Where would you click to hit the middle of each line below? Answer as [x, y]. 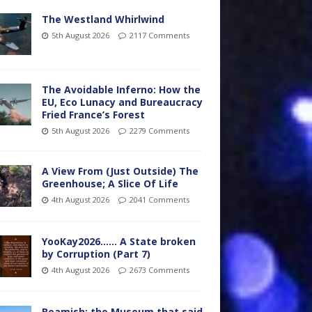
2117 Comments [159, 35]
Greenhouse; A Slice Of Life [110, 184]
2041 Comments [159, 200]
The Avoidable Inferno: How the [121, 89]
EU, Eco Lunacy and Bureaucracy [122, 102]
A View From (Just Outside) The [120, 171]
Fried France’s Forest [93, 115]
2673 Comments [159, 270]
